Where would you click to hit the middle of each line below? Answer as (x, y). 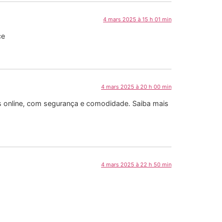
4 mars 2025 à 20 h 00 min (136, 86)
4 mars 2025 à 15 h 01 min (137, 20)
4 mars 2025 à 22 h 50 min (136, 164)
